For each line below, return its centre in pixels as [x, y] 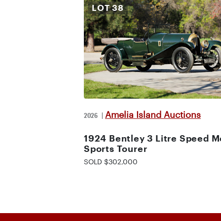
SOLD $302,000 [111, 162]
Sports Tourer [116, 148]
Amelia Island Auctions [153, 114]
